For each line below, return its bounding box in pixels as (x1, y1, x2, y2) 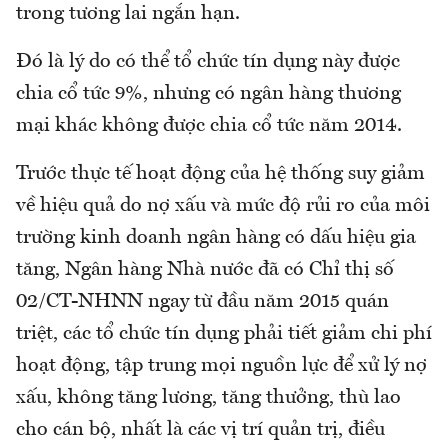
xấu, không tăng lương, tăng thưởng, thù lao (16, 387, 401, 408)
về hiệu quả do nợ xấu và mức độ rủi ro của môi (16, 195, 430, 216)
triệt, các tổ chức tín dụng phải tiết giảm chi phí (16, 323, 432, 344)
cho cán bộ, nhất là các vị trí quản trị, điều (16, 419, 385, 440)
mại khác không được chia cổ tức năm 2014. (16, 115, 402, 136)
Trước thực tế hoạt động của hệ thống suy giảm (16, 163, 425, 184)
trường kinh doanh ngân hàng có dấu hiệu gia (16, 227, 416, 248)
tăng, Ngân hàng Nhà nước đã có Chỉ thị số (16, 259, 394, 280)
